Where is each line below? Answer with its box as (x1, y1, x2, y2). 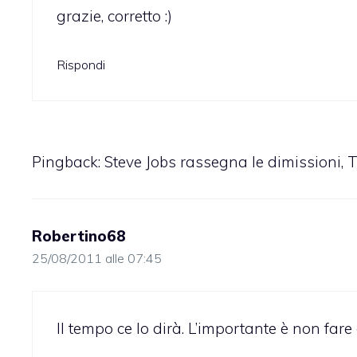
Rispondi (57, 57, 105, 73)
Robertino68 (32, 226, 126, 246)
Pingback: (32, 152, 104, 172)
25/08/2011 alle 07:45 (32, 250, 162, 267)
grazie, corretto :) (57, 6, 172, 25)
